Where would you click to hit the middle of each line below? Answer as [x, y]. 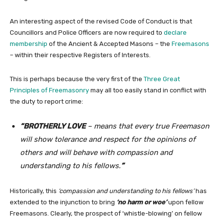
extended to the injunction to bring [63, 202]
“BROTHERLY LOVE [53, 126]
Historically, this [34, 191]
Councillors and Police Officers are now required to [87, 32]
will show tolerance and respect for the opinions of [108, 139]
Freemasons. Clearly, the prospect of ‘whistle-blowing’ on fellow [106, 213]
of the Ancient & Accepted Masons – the [109, 44]
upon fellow [185, 202]
